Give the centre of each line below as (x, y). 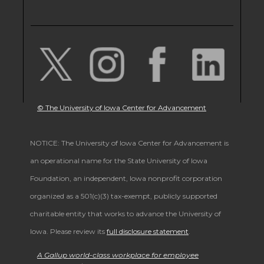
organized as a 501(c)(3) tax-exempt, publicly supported (124, 196)
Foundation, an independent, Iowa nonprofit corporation (126, 179)
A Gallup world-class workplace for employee (118, 255)
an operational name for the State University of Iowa (119, 161)
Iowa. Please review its (68, 232)
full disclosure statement (148, 232)
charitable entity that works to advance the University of (126, 214)
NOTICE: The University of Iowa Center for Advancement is (129, 143)
